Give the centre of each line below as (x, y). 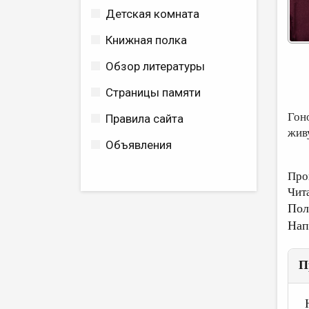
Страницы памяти (153, 92)
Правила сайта (144, 119)
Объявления (139, 145)
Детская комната (152, 14)
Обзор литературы (155, 66)
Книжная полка (146, 40)
